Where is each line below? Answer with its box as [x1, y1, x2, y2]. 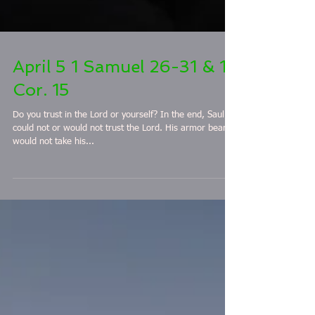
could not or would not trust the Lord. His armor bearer [13, 200, 165, 209]
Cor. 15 [13, 155, 70, 176]
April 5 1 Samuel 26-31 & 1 [13, 132, 226, 153]
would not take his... [13, 213, 94, 222]
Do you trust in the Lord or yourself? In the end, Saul [13, 186, 160, 195]
